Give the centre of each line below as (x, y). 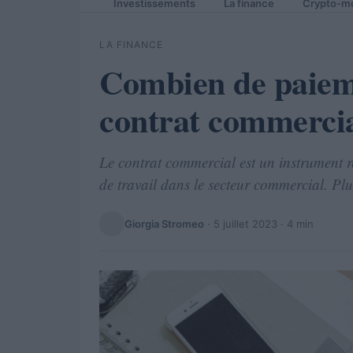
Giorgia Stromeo (164, 223)
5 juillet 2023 (245, 223)
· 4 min (295, 223)
